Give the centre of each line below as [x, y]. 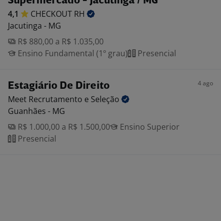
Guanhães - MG [37, 111]
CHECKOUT [52, 14]
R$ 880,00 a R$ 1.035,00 [60, 41]
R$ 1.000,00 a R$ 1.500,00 [63, 127]
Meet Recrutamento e [49, 99]
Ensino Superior [149, 127]
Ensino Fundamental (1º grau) [72, 53]
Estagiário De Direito [59, 86]
